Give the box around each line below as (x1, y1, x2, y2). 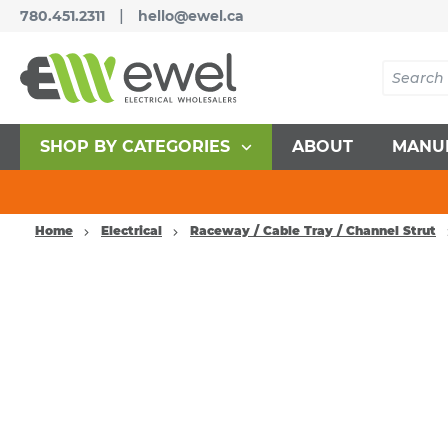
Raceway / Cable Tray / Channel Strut (190, 223, 436, 238)
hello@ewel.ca (138, 7, 244, 25)
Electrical (101, 223, 162, 238)
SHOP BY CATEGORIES (39, 137, 230, 156)
